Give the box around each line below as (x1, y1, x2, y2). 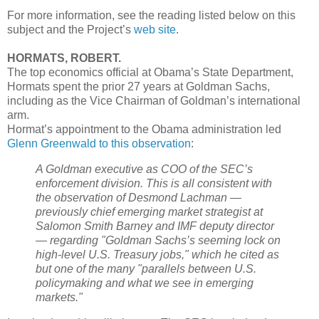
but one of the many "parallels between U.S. (36, 262, 256, 275)
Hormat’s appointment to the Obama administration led (7, 123, 281, 136)
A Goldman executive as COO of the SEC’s (36, 162, 253, 175)
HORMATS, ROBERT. (7, 52, 121, 65)
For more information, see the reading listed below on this (7, 9, 296, 22)
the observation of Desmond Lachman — (36, 191, 241, 204)
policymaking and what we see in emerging (36, 276, 253, 289)
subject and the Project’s (7, 23, 134, 36)
